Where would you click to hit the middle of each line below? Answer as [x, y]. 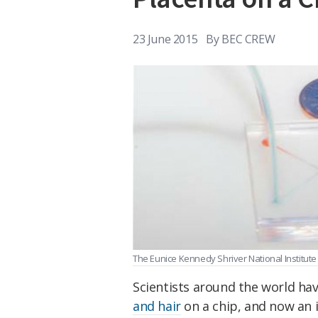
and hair [157, 306]
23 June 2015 [165, 39]
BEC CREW [248, 39]
